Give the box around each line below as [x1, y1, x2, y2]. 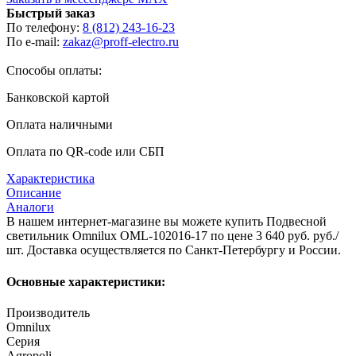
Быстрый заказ [6, 6, 95, 21]
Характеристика [6, 172, 95, 186]
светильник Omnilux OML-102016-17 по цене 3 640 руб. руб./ [6, 229, 339, 243]
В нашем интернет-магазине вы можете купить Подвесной [6, 215, 327, 229]
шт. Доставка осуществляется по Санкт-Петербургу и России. [6, 243, 341, 257]
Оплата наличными [6, 118, 113, 132]
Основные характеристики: [6, 274, 165, 288]
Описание [6, 186, 61, 200]
